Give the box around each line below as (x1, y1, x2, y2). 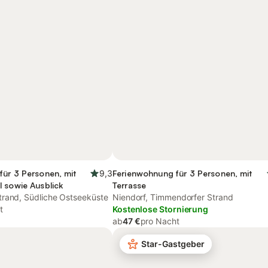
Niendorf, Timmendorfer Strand (112, 192, 233, 202)
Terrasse (112, 180, 147, 190)
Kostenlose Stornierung (112, 204, 209, 214)
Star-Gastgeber (141, 239, 205, 249)
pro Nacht (140, 216, 179, 226)
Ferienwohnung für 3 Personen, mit (112, 168, 252, 178)
